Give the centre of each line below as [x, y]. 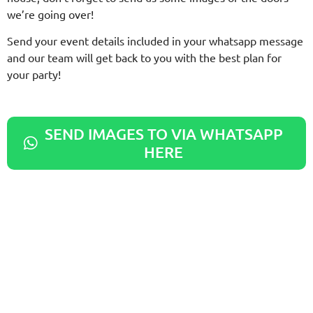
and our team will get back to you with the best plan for [144, 58]
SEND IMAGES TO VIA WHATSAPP [163, 134]
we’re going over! [50, 14]
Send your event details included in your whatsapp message [155, 41]
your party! [34, 74]
